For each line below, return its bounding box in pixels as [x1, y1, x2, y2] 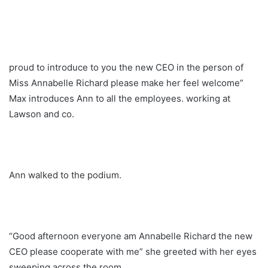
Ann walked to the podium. [9, 169, 121, 181]
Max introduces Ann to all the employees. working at [9, 92, 230, 104]
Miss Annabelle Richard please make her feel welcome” [9, 77, 243, 89]
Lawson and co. [9, 108, 74, 120]
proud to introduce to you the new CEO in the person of [9, 61, 243, 73]
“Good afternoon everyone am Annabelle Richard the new [9, 230, 252, 242]
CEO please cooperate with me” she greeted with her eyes [9, 245, 257, 257]
